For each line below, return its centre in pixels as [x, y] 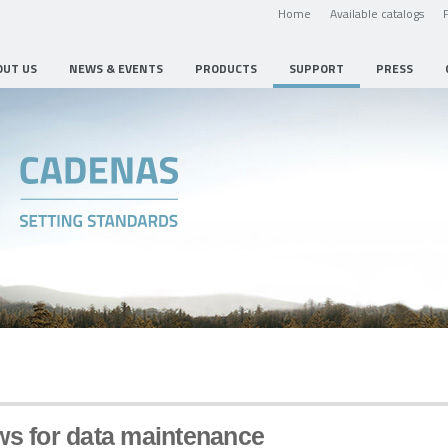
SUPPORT [316, 68]
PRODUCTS [226, 68]
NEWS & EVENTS [116, 68]
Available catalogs [377, 13]
